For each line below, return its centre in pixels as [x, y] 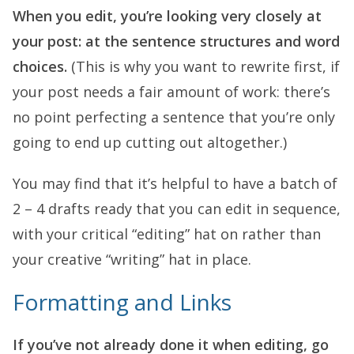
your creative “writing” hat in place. [132, 259]
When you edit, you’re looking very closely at [167, 15]
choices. [40, 66]
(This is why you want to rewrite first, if [203, 66]
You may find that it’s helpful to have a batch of [175, 183]
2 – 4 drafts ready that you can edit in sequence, [177, 208]
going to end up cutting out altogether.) [150, 142]
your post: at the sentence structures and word [176, 41]
